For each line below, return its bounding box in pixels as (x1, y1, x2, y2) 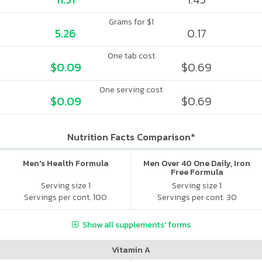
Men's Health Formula (22, 157, 109, 170)
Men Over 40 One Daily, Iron (143, 157, 250, 170)
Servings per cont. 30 (157, 191, 237, 204)
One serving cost (99, 84, 163, 96)
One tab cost (107, 50, 155, 62)
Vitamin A (112, 243, 150, 256)
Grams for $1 (108, 16, 154, 28)
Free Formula (170, 166, 223, 178)
